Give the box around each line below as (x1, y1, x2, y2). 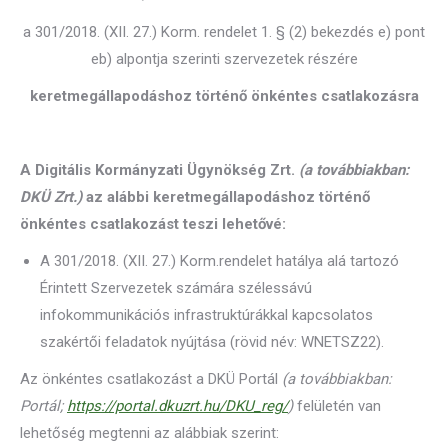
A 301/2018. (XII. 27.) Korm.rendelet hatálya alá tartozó (40, 252, 399, 270)
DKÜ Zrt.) (20, 188, 86, 206)
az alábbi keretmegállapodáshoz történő (86, 188, 370, 206)
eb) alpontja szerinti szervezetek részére (90, 50, 358, 68)
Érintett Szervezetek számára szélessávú (40, 279, 312, 297)
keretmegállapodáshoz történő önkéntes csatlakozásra (29, 87, 419, 105)
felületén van (293, 397, 381, 415)
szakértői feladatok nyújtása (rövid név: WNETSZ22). (40, 333, 384, 351)
